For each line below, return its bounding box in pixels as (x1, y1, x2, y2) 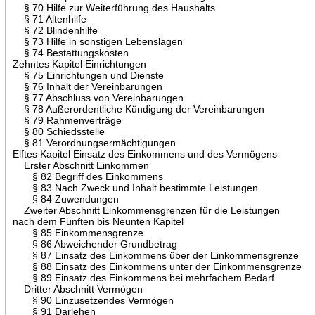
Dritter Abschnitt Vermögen (12, 283, 143, 295)
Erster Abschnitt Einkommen (12, 159, 149, 171)
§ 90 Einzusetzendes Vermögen (12, 294, 174, 306)
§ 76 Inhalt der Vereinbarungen (12, 80, 162, 92)
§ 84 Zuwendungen (12, 193, 119, 205)
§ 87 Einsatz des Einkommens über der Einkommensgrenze (12, 249, 299, 261)
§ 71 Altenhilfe (12, 13, 86, 25)
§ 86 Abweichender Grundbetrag (12, 238, 177, 250)
